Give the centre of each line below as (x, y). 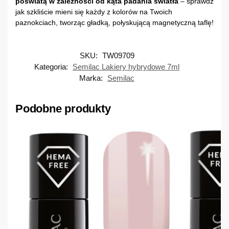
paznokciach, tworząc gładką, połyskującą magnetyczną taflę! (114, 22)
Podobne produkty (63, 109)
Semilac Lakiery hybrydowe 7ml (126, 67)
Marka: (92, 78)
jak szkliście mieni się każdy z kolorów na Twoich (94, 12)
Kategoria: (52, 67)
